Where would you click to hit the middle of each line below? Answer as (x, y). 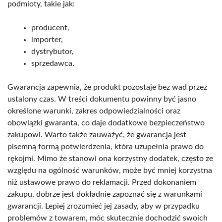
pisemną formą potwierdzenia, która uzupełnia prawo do (106, 146)
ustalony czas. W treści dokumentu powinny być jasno (102, 99)
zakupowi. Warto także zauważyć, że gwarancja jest (97, 135)
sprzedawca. (53, 63)
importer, (47, 39)
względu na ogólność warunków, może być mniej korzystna (110, 170)
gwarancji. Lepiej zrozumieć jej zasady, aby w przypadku (104, 206)
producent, (50, 28)
